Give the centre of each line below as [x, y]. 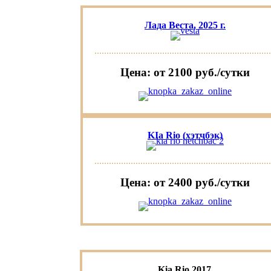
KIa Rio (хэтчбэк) [185, 135]
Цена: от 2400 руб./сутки [185, 183]
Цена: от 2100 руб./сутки [185, 73]
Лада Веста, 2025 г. [185, 25]
